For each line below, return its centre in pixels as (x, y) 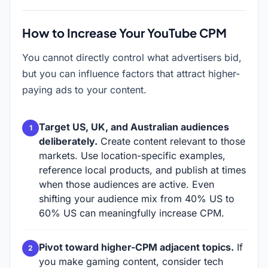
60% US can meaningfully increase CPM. (132, 213)
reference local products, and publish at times (142, 170)
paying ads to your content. (84, 90)
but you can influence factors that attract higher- (131, 74)
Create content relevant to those (171, 141)
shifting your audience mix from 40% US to (137, 199)
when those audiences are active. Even (127, 184)
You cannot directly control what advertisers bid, (132, 57)
